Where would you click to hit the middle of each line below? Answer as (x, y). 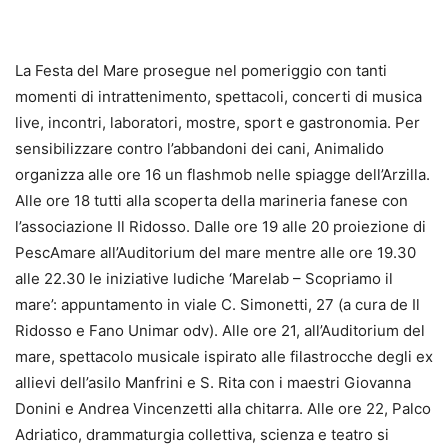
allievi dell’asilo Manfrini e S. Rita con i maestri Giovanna (213, 382)
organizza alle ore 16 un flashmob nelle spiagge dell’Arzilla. (222, 174)
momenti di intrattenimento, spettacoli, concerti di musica (218, 96)
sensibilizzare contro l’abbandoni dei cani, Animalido (199, 148)
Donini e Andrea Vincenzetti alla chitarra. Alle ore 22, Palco (223, 408)
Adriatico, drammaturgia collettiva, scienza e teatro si (202, 434)
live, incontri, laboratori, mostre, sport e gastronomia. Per (217, 122)
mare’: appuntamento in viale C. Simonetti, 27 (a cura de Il (217, 304)
